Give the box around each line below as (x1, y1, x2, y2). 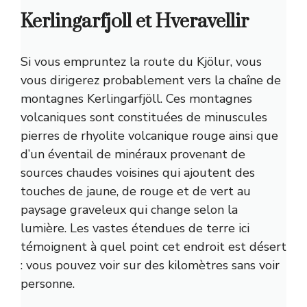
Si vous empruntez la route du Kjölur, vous (21, 53, 262, 71)
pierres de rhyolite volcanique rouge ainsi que (21, 127, 278, 145)
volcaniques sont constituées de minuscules (21, 109, 267, 126)
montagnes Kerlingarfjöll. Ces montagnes (21, 90, 252, 108)
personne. (21, 275, 75, 293)
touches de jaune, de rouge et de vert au (21, 183, 251, 200)
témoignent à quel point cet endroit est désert (21, 238, 286, 256)
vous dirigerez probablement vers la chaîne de (21, 72, 281, 89)
